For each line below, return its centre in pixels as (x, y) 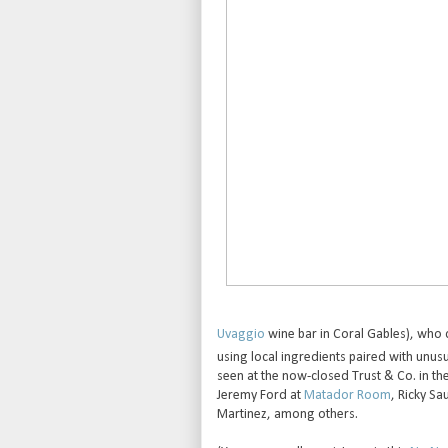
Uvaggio (240, 335)
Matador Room (347, 395)
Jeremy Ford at (260, 395)
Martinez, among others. (287, 414)
